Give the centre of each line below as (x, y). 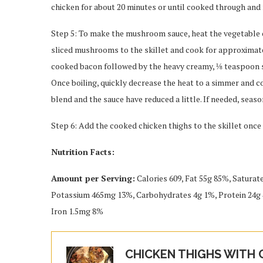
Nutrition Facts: (83, 152)
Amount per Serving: (93, 178)
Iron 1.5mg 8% (77, 211)
